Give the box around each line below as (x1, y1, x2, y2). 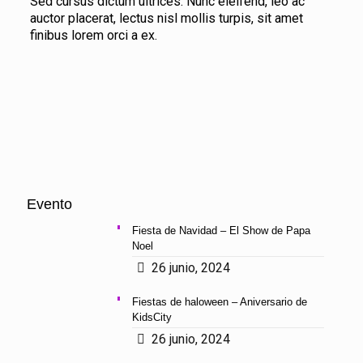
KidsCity (131, 311, 172, 323)
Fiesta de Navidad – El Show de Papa (131, 224, 310, 237)
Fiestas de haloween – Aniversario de (131, 296, 307, 308)
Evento (27, 196, 72, 212)
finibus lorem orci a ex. (29, 28, 157, 43)
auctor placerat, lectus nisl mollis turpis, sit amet (29, 11, 303, 26)
